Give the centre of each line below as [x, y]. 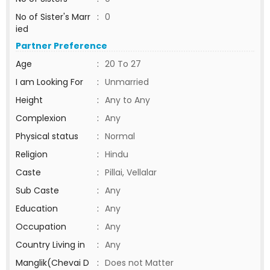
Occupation [41, 227]
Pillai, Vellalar [131, 172]
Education [37, 209]
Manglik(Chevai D [52, 263]
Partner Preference [61, 46]
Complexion [41, 118]
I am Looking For [49, 82]
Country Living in [50, 245]
